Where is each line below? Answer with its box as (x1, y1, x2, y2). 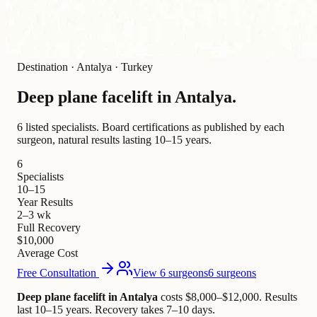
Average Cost (17, 247, 78, 260)
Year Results (17, 196, 73, 209)
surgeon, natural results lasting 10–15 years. (17, 134, 212, 146)
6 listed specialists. (17, 121, 99, 134)
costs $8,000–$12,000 (158, 291, 259, 304)
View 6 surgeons (133, 267, 208, 279)
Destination (17, 61, 68, 74)
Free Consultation (17, 267, 96, 279)
